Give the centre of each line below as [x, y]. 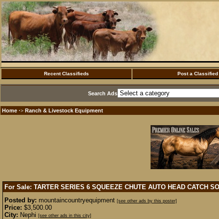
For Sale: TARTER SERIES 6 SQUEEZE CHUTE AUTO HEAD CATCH [107, 187]
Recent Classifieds [66, 74]
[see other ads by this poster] [147, 201]
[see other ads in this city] [65, 216]
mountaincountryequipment [77, 200]
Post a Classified [197, 74]
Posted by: [21, 200]
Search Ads [103, 93]
